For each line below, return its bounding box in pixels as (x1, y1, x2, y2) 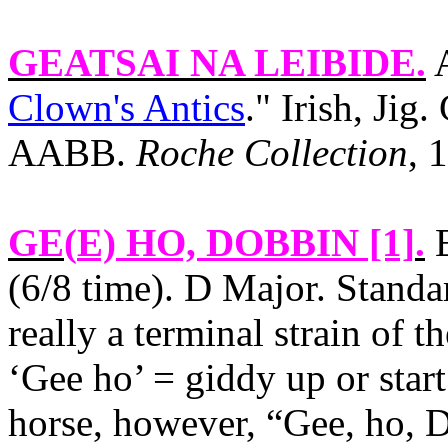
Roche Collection (136, 131, 408, 174)
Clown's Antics (8, 86, 245, 129)
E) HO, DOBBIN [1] (77, 221, 415, 264)
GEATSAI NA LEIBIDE (8, 41, 416, 84)
